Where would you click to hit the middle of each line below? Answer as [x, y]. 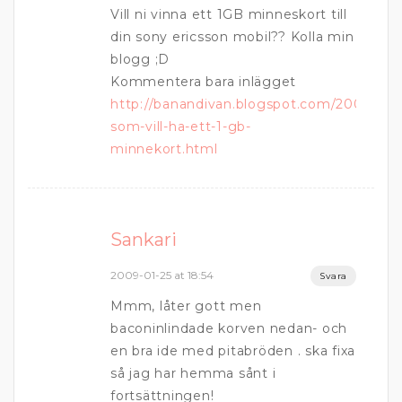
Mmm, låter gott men [186, 306]
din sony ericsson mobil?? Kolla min [232, 37]
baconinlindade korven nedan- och [229, 328]
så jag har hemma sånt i [193, 373]
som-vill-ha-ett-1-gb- [181, 127]
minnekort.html [164, 149]
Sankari [144, 240]
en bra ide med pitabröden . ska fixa [233, 351]
